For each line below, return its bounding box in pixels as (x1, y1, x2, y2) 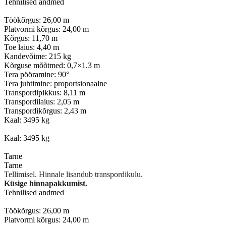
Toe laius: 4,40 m (4, 42, 59, 51)
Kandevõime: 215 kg (4, 51, 71, 61)
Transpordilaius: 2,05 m (4, 97, 79, 106)
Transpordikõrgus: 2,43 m (4, 106, 86, 115)
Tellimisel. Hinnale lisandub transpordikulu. (4, 169, 143, 179)
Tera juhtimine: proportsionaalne (4, 79, 107, 88)
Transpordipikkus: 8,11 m (4, 88, 85, 97)
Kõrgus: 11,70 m (4, 33, 58, 42)
